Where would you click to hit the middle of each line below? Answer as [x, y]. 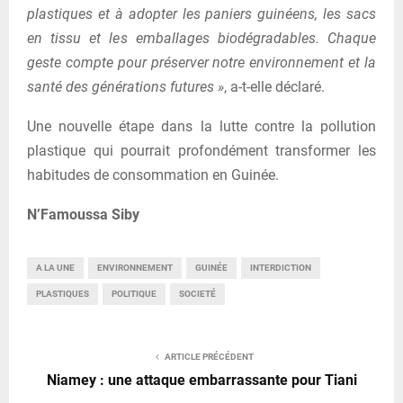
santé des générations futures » [125, 87]
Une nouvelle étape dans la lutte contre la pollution [201, 127]
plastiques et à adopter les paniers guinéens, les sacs [201, 14]
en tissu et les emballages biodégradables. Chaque [201, 39]
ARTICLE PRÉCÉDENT [209, 357]
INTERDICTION [281, 268]
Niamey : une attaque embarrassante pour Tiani [201, 381]
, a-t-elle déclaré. [274, 87]
